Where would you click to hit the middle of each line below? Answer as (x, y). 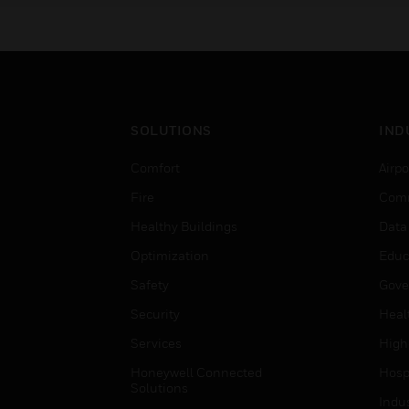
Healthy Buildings (184, 226)
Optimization (170, 255)
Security (155, 314)
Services (156, 343)
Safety (150, 284)
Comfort (155, 168)
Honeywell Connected (196, 372)
